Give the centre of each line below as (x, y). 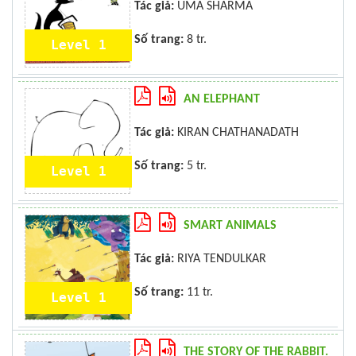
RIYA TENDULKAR (220, 259)
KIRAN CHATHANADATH (236, 133)
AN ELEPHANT (222, 99)
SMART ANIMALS (230, 226)
